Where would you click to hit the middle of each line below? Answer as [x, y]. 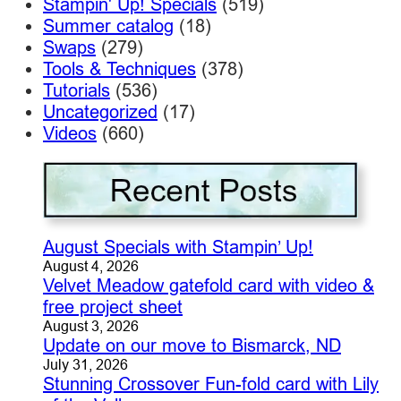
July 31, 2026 [85, 364]
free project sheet [113, 306]
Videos [70, 132]
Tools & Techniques [119, 68]
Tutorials [77, 90]
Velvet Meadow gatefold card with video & [209, 285]
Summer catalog [108, 25]
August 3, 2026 [91, 325]
